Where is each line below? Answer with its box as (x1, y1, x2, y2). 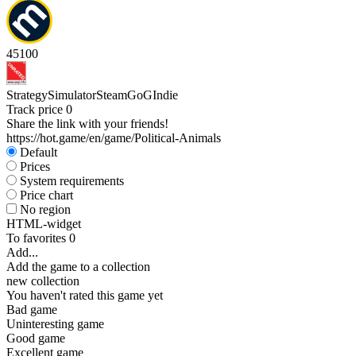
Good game (6, 331, 65, 345)
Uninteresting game (6, 317, 104, 331)
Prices (20, 160, 50, 173)
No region (20, 203, 71, 216)
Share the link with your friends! (6, 117, 168, 130)
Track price (6, 103, 66, 116)
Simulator (48, 88, 96, 102)
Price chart (20, 188, 73, 202)
